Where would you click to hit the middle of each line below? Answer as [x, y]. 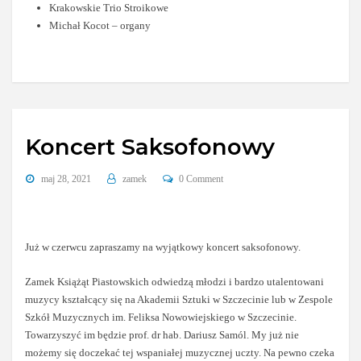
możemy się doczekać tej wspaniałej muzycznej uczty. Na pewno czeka [180, 352]
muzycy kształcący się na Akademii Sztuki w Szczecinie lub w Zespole [179, 299]
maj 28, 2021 [66, 179]
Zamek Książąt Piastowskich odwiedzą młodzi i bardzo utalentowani [175, 281]
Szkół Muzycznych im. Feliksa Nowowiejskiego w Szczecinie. [161, 317]
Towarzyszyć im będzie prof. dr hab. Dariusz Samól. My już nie [162, 334]
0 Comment [201, 179]
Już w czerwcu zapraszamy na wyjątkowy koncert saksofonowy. [163, 247]
